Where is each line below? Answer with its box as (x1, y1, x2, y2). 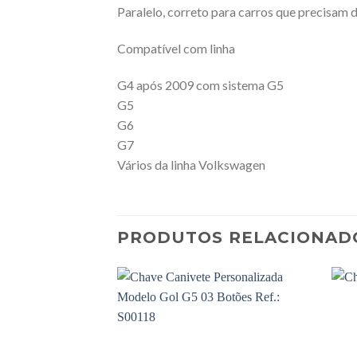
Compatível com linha (117, 40, 235, 56)
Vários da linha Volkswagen (117, 156, 265, 172)
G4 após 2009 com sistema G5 (117, 76, 284, 92)
